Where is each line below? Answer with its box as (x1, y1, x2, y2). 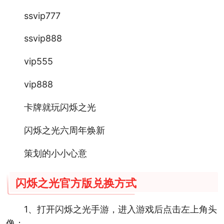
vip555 (23, 56, 53, 67)
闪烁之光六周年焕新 (23, 125, 105, 136)
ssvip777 (23, 10, 60, 21)
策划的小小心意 (23, 147, 87, 158)
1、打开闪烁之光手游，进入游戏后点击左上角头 (23, 203, 217, 214)
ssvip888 (23, 33, 62, 44)
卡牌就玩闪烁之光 (23, 102, 96, 113)
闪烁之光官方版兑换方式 (15, 176, 137, 190)
